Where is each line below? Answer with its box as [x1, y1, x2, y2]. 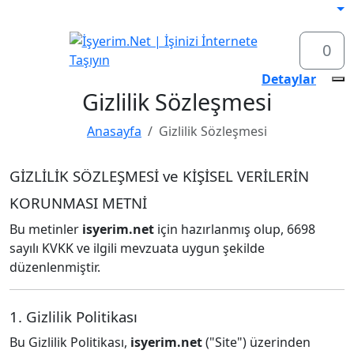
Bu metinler [9, 220, 82, 238]
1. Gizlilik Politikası [9, 307, 137, 326]
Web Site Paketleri [9, 68, 141, 89]
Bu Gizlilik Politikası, [9, 333, 130, 351]
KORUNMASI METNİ [9, 193, 147, 213]
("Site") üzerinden [202, 333, 311, 351]
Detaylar [262, 70, 316, 88]
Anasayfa [87, 122, 141, 140]
